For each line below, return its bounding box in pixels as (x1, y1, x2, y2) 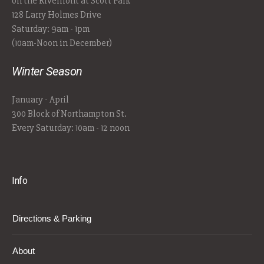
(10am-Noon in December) (12, 37, 113, 49)
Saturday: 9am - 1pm (12, 23, 90, 35)
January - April (12, 94, 70, 106)
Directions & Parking (12, 213, 92, 224)
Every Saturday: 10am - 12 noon (12, 122, 130, 134)
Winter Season (12, 64, 82, 79)
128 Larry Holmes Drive (12, 9, 102, 21)
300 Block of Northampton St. (12, 108, 127, 120)
